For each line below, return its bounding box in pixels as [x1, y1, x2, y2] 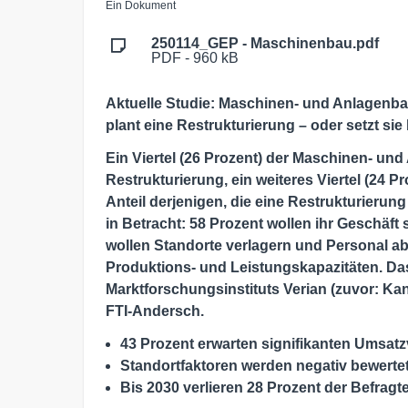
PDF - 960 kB [151, 49, 239, 66]
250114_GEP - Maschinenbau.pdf [151, 35, 379, 51]
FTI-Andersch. [106, 302, 204, 319]
